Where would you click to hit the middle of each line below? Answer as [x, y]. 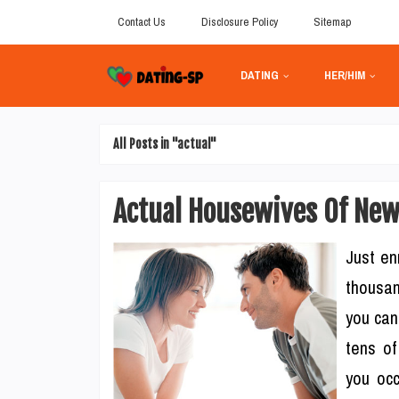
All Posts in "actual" [165, 144]
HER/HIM [344, 75]
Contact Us [142, 22]
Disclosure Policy [240, 22]
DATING [259, 75]
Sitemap [332, 22]
